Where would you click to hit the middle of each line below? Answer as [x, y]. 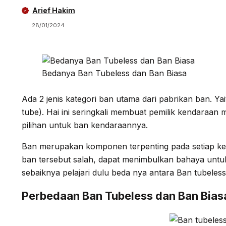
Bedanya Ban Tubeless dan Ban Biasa [114, 73]
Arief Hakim [54, 10]
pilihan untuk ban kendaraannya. [85, 125]
